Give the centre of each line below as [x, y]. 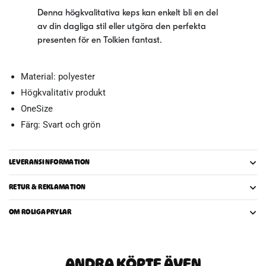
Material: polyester [58, 77]
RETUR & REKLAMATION [47, 187]
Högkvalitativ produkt [63, 93]
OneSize [38, 109]
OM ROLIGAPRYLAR [40, 212]
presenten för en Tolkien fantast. [101, 41]
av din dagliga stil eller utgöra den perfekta [122, 27]
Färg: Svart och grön [61, 125]
